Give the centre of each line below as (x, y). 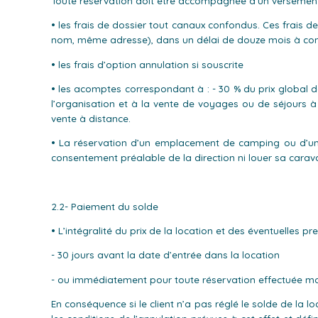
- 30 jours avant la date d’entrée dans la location (165, 255)
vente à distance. (91, 118)
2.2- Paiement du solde (104, 206)
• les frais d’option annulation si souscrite (147, 64)
